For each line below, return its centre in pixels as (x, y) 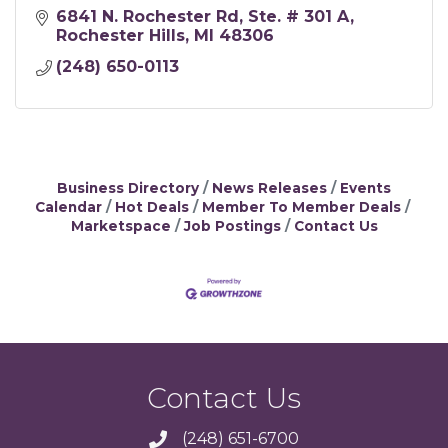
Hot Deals (151, 207)
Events (365, 188)
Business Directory (128, 188)
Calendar (68, 207)
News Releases (269, 188)
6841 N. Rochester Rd (147, 17)
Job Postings (232, 226)
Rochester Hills (120, 36)
